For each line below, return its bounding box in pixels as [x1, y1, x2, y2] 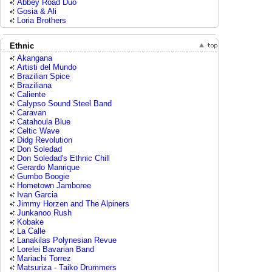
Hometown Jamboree [17, 181, 91, 190]
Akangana [17, 53, 52, 63]
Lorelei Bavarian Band [17, 245, 94, 254]
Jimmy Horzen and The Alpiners [17, 199, 129, 208]
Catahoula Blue [17, 117, 70, 126]
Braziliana [17, 81, 52, 90]
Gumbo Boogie [17, 172, 69, 181]
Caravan [17, 108, 46, 117]
